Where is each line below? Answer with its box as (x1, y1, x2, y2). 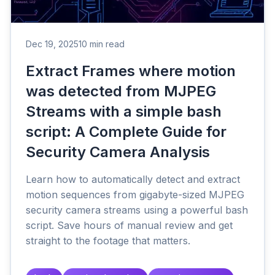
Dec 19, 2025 (26, 39, 79, 50)
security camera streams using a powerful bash (26, 204, 248, 217)
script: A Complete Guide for (26, 123, 227, 141)
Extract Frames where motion (26, 62, 236, 80)
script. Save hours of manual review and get (26, 219, 233, 232)
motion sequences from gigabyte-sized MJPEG (26, 188, 244, 201)
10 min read (79, 39, 125, 50)
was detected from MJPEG (26, 82, 216, 101)
